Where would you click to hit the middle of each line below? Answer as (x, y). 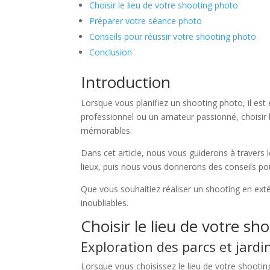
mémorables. (107, 131)
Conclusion (111, 52)
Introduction (126, 82)
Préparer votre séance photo (146, 21)
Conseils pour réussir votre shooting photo (173, 37)
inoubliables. (105, 203)
